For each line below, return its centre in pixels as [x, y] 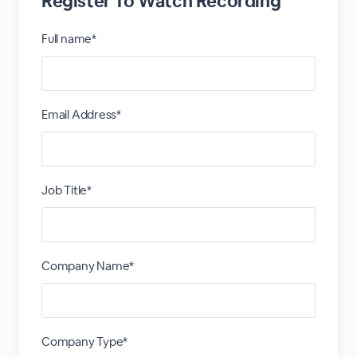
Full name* [69, 39]
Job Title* [66, 190]
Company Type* [84, 341]
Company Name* [88, 266]
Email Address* [81, 114]
